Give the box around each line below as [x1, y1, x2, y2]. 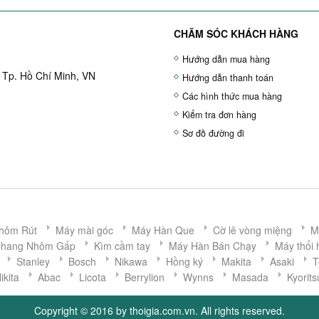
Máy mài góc [56, 223, 113, 237]
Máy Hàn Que [132, 223, 194, 237]
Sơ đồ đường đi [182, 127, 244, 140]
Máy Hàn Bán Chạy [169, 239, 256, 253]
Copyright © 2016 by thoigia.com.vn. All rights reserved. [34, 303, 285, 318]
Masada [232, 270, 268, 284]
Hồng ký [166, 254, 203, 268]
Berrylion [125, 270, 164, 284]
